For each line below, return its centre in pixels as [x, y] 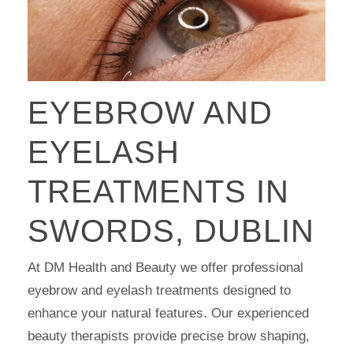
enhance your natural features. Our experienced [168, 314]
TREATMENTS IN [158, 191]
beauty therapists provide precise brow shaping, [169, 336]
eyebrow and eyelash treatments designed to [159, 291]
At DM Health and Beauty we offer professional [165, 268]
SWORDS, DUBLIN [171, 230]
